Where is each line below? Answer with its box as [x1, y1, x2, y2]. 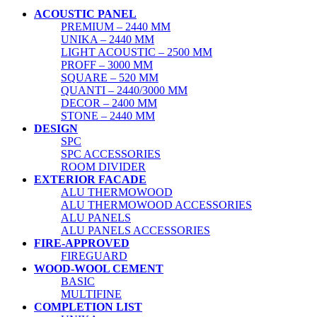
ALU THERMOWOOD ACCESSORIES [61, 199, 252, 212]
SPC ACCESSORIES [61, 148, 161, 161]
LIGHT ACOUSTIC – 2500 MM [61, 46, 212, 59]
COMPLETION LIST [34, 301, 142, 313]
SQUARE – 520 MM [61, 71, 158, 84]
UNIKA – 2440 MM [61, 33, 154, 46]
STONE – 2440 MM [61, 110, 155, 122]
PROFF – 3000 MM [61, 59, 153, 71]
